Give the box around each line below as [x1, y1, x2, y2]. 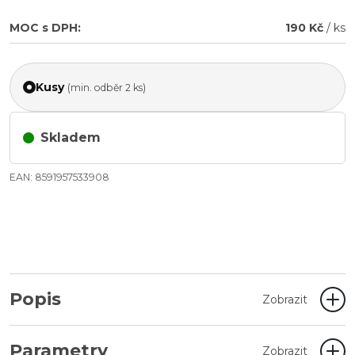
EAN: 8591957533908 [10, 171, 109, 183]
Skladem [40, 130, 101, 145]
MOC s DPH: [10, 21, 81, 35]
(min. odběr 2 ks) [67, 81, 146, 94]
